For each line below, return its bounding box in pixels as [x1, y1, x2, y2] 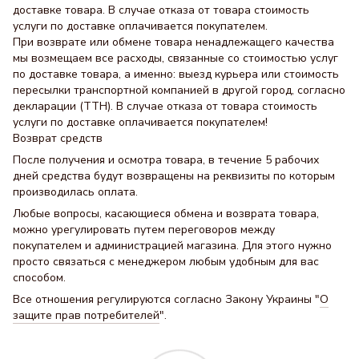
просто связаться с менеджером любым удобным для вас [13, 253, 319, 269]
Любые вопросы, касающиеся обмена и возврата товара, [13, 205, 319, 221]
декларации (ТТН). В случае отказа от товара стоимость [13, 98, 317, 114]
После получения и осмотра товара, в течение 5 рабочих [13, 151, 319, 167]
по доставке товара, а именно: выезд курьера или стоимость [13, 66, 339, 82]
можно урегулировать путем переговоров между [13, 221, 275, 237]
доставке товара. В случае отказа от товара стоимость [13, 2, 309, 18]
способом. [13, 269, 66, 285]
